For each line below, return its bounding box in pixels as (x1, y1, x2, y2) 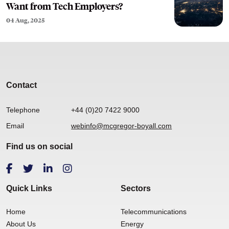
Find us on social (6, 142, 73, 151)
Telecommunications (121, 207, 187, 216)
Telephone (6, 106, 40, 114)
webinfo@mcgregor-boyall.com (71, 121, 172, 130)
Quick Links (6, 184, 52, 193)
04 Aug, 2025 (6, 16, 44, 25)
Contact (6, 81, 37, 90)
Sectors (121, 184, 151, 193)
